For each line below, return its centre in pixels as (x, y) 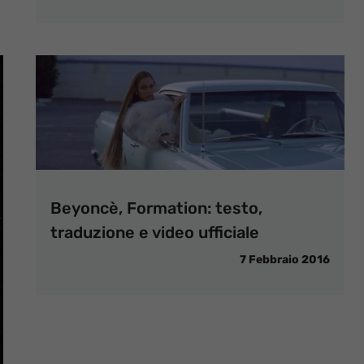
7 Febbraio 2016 (285, 259)
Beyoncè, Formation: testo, (156, 208)
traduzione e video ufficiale (155, 232)
